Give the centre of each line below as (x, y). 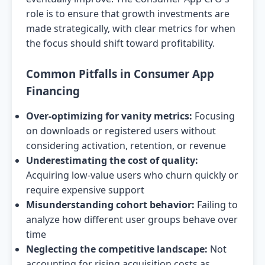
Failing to (216, 205)
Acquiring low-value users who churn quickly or (132, 175)
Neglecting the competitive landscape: (117, 249)
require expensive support (85, 190)
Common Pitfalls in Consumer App (120, 74)
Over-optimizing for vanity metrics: (109, 116)
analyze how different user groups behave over (132, 219)
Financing (53, 91)
